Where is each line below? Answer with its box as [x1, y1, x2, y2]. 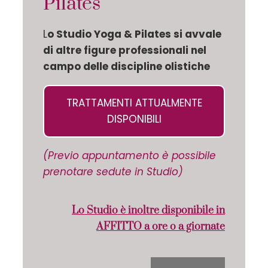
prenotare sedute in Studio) [43, 165, 183, 179]
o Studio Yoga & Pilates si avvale [47, 27, 221, 42]
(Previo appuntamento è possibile [43, 148, 216, 163]
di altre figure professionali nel [43, 43, 206, 58]
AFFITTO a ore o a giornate [96, 220, 225, 233]
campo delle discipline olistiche [43, 59, 210, 74]
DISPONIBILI [106, 112, 162, 127]
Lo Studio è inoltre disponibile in [72, 203, 225, 217]
